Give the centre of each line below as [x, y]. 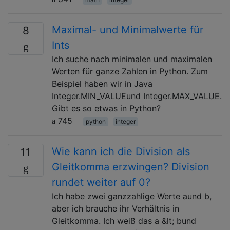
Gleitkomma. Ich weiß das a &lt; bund [124, 221]
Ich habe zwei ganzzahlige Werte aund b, [132, 196]
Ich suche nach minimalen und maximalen [132, 59]
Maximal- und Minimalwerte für [128, 30]
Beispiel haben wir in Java [102, 83]
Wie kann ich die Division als [121, 151]
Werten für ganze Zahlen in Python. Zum [130, 71]
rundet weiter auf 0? [101, 182]
